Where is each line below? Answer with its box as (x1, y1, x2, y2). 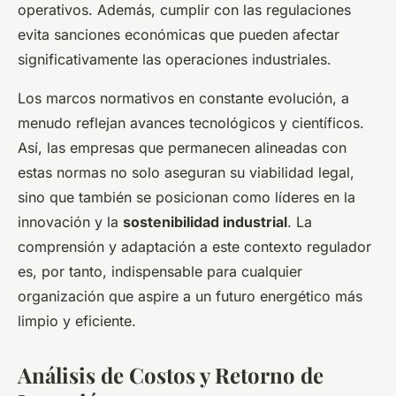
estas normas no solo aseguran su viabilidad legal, (18, 164, 354, 182)
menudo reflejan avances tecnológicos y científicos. (18, 114, 364, 133)
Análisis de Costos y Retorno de (18, 361, 324, 390)
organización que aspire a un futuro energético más (18, 287, 362, 306)
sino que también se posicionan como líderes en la (18, 188, 355, 207)
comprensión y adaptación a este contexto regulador (18, 238, 371, 256)
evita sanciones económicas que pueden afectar (18, 26, 339, 44)
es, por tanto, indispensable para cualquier (18, 263, 302, 281)
